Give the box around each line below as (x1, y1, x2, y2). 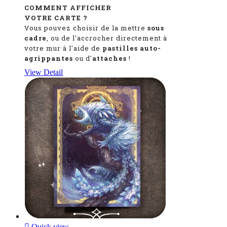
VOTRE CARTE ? (24, 13, 88, 22)
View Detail (24, 67, 63, 77)
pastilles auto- (102, 43, 161, 53)
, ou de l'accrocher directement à (47, 33, 167, 43)
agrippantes (24, 53, 75, 63)
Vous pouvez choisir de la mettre (24, 23, 147, 32)
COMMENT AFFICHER (24, 3, 111, 12)
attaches (92, 53, 127, 63)
